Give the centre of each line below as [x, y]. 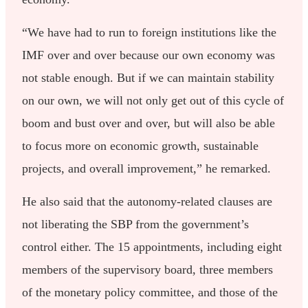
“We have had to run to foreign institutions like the [150, 32]
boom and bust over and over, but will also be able [149, 123]
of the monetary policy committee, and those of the [150, 292]
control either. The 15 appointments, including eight [152, 246]
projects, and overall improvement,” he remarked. [147, 168]
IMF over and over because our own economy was [149, 55]
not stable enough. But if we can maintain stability [148, 77]
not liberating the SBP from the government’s [136, 224]
